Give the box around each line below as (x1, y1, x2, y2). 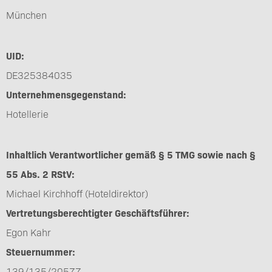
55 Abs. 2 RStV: (6, 167, 75, 180)
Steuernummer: (6, 245, 75, 258)
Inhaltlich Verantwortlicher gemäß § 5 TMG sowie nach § (6, 148, 256, 161)
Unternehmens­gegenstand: (6, 87, 126, 101)
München (6, 8, 47, 21)
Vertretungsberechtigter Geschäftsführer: (6, 206, 189, 219)
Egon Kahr (6, 225, 51, 239)
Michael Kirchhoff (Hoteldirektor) (6, 186, 148, 200)
